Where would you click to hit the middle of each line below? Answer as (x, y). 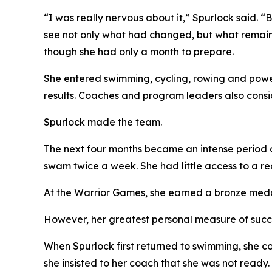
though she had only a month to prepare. (139, 52)
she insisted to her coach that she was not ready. (157, 263)
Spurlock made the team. (103, 122)
